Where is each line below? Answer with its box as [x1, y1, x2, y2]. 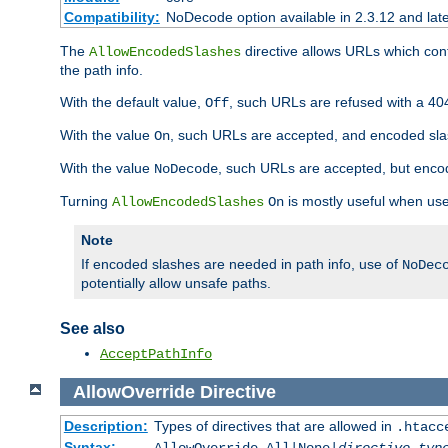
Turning [60, 192, 112, 209]
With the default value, [60, 93, 205, 110]
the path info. [60, 61, 143, 78]
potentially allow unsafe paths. [81, 274, 271, 291]
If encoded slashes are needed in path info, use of [81, 255, 402, 272]
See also [60, 319, 125, 337]
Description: [63, 418, 148, 435]
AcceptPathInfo [100, 345, 212, 362]
